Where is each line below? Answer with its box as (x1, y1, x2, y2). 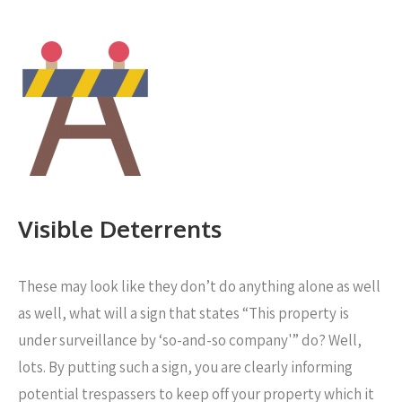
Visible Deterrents (18, 214, 222, 243)
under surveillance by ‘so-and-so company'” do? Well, (18, 330, 362, 350)
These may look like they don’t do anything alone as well (18, 276, 380, 296)
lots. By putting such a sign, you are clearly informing (18, 357, 353, 377)
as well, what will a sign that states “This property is (18, 303, 349, 323)
